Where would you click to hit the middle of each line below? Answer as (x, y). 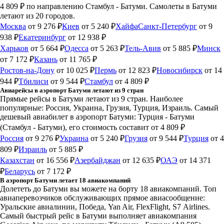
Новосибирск (179, 70)
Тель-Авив (143, 48)
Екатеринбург (42, 37)
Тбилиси (33, 81)
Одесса (76, 48)
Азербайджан (97, 160)
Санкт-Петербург (167, 26)
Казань (46, 59)
